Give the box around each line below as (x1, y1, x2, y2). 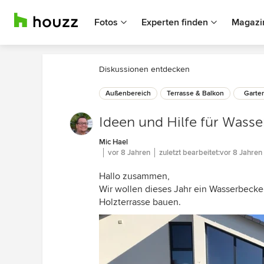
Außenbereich (105, 89, 151, 98)
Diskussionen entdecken (99, 64, 190, 74)
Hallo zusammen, (99, 170, 170, 182)
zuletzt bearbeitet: (159, 148, 220, 157)
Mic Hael (99, 137, 128, 147)
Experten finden (141, 16, 208, 28)
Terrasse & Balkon (167, 89, 224, 98)
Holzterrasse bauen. (99, 196, 181, 208)
